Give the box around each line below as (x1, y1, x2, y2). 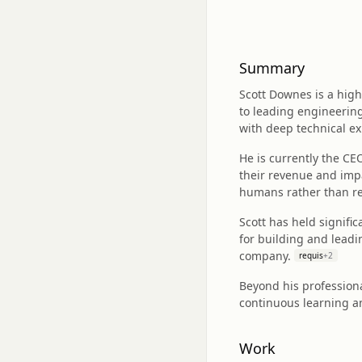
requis (299, 250, 323, 261)
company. (239, 248, 291, 263)
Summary (239, 58, 305, 78)
